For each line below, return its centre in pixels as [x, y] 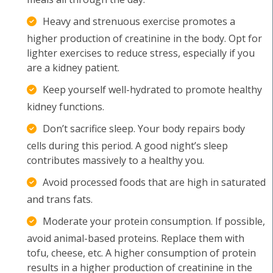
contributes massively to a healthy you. [115, 160]
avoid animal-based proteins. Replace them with [136, 238]
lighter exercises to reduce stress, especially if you [141, 53]
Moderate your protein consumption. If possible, [154, 221]
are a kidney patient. [73, 68]
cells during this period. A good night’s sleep [127, 146]
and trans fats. [60, 199]
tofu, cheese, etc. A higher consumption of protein [141, 253]
